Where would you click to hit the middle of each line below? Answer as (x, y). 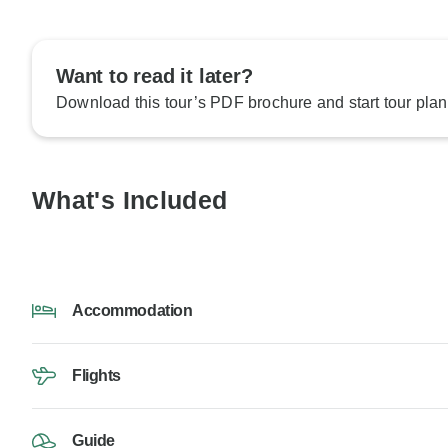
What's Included (130, 200)
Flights (96, 376)
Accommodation (132, 311)
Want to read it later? (154, 76)
